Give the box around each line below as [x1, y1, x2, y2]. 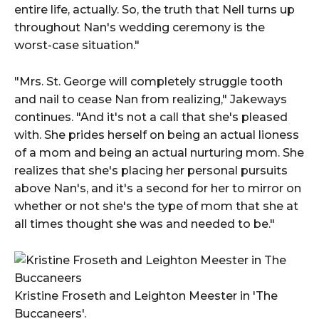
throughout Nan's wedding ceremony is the [14, 20, 265, 34]
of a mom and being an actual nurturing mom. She [14, 145, 304, 159]
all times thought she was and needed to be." [14, 216, 275, 231]
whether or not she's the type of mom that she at [14, 199, 298, 213]
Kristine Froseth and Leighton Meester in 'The [14, 288, 278, 303]
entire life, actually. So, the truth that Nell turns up [14, 2, 295, 16]
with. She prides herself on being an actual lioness [14, 127, 299, 142]
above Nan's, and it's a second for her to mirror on [14, 181, 301, 195]
